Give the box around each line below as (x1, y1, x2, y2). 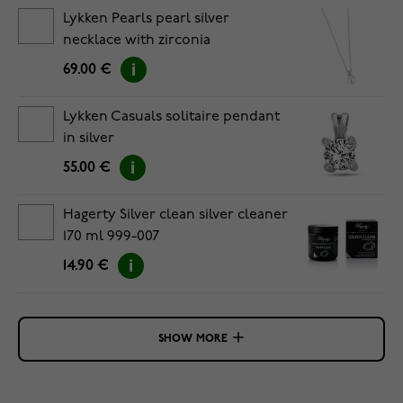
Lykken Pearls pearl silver (63, 12, 229, 26)
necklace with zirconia (63, 33, 210, 48)
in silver (63, 131, 114, 146)
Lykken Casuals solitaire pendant (63, 110, 280, 124)
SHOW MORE (157, 334, 228, 345)
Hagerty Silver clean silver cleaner (63, 208, 288, 222)
